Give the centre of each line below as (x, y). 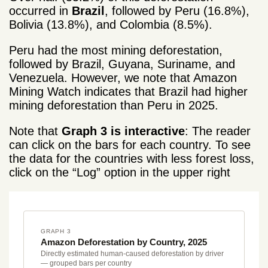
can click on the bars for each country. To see (130, 144)
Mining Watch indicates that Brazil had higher (128, 91)
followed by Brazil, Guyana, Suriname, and (122, 64)
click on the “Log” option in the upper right (120, 172)
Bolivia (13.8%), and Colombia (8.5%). (111, 24)
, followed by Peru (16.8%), (177, 10)
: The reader (218, 131)
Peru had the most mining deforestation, (116, 50)
